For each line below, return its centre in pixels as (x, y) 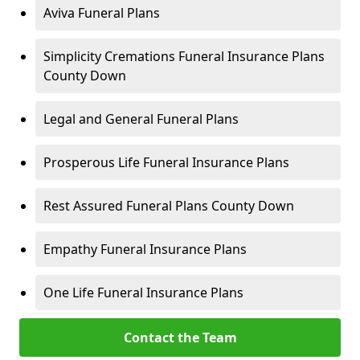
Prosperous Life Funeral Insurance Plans (166, 162)
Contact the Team (180, 337)
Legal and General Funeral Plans (141, 119)
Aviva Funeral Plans (102, 13)
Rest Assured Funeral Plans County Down (169, 206)
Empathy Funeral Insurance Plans (145, 249)
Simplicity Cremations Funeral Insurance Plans (184, 56)
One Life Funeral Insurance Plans (143, 292)
